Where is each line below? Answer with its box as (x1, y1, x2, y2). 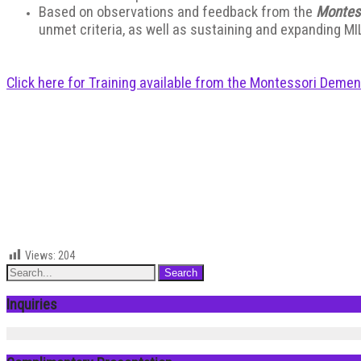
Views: (25, 248, 56, 262)
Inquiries (6, 295, 57, 313)
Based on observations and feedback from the (39, 2, 316, 21)
